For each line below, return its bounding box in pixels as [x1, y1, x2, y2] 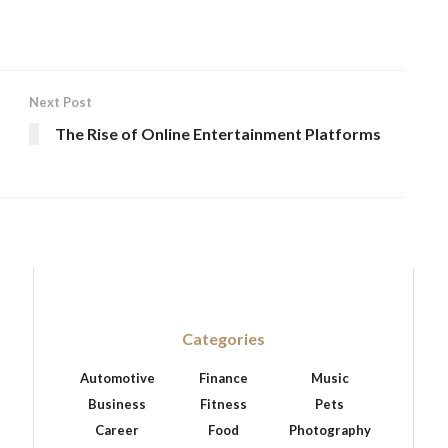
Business [88, 396, 147, 412]
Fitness [199, 396, 247, 412]
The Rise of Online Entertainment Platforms [55, 124, 381, 143]
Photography [288, 422, 371, 438]
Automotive [79, 370, 155, 386]
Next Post [29, 94, 92, 110]
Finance [198, 370, 248, 386]
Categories [182, 329, 265, 348]
